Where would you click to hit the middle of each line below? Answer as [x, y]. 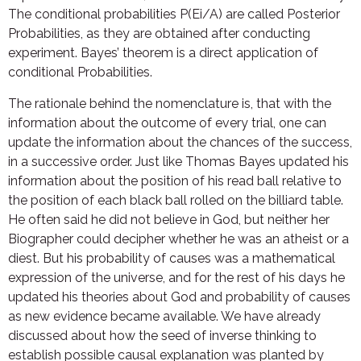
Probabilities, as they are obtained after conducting [159, 34]
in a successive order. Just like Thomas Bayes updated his [178, 161]
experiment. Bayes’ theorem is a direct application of [163, 53]
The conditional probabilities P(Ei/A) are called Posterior [174, 15]
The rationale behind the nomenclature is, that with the [170, 103]
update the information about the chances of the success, [180, 142]
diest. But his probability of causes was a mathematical [172, 258]
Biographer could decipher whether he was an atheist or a [178, 239]
